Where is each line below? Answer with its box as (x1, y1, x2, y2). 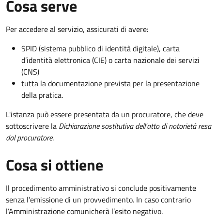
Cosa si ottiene (6, 153, 103, 177)
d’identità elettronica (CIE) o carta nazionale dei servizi (21, 54, 200, 66)
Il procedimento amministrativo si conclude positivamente (6, 182, 196, 194)
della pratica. (21, 89, 63, 101)
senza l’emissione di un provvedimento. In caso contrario (6, 194, 191, 206)
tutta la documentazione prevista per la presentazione (21, 77, 200, 90)
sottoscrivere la (6, 120, 59, 132)
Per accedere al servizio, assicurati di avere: (6, 23, 148, 35)
